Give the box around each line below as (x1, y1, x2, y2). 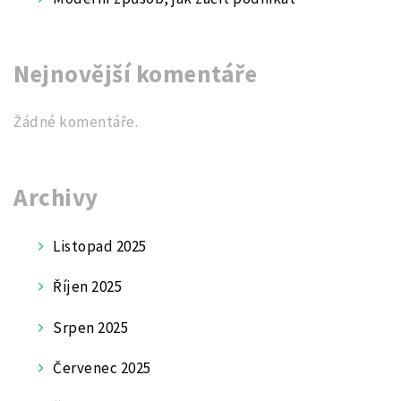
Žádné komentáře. (13, 112, 139, 132)
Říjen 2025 (53, 277, 123, 297)
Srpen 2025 (53, 317, 129, 337)
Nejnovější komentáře (13, 57, 258, 89)
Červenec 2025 (53, 357, 151, 378)
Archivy (13, 182, 98, 213)
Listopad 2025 (53, 235, 147, 256)
